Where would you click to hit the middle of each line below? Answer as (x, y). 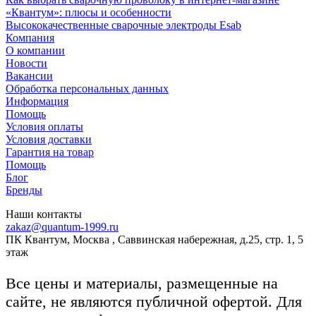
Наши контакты (44, 214)
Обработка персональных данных (87, 88)
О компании (35, 50)
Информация (37, 101)
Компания (30, 37)
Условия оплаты (44, 126)
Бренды (24, 190)
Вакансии (29, 75)
